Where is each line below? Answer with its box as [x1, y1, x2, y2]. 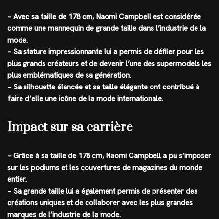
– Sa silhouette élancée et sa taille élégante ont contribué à [7, 82, 199, 92]
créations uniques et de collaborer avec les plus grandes [7, 198, 193, 208]
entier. [7, 175, 27, 184]
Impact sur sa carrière [7, 119, 133, 135]
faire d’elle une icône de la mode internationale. [7, 94, 163, 104]
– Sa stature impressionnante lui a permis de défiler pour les [7, 47, 204, 57]
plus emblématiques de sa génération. [7, 70, 131, 80]
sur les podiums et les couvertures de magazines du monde [7, 163, 202, 173]
